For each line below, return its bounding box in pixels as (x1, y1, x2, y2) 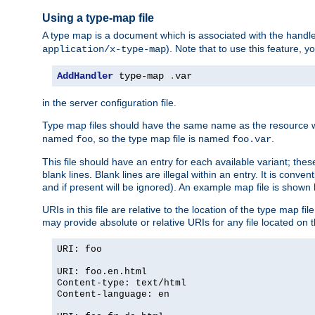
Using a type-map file (42, 11, 154, 24)
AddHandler (57, 70, 113, 82)
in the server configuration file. (42, 97, 176, 109)
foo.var (232, 134, 271, 146)
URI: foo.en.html (57, 266, 147, 278)
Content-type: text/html (57, 278, 186, 289)
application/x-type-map (42, 44, 166, 56)
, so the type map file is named (93, 133, 232, 145)
